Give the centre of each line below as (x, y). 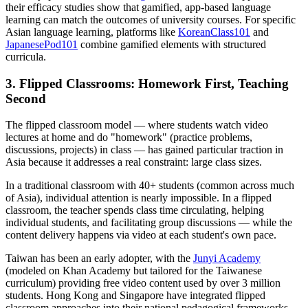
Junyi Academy (227, 258)
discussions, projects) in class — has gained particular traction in (144, 150)
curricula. (26, 56)
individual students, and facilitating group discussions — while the (149, 223)
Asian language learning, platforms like (92, 32)
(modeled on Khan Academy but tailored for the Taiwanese (134, 271)
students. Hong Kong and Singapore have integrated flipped (135, 296)
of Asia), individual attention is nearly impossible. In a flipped (139, 198)
